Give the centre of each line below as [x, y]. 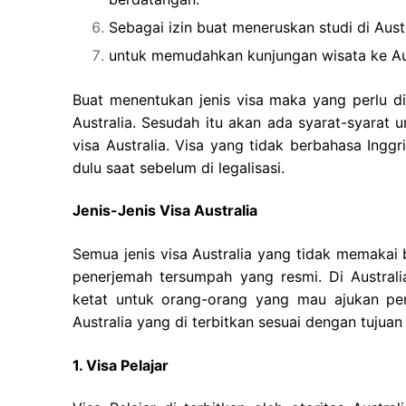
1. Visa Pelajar [121, 365]
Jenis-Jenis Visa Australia [165, 211]
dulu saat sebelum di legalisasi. [179, 167]
